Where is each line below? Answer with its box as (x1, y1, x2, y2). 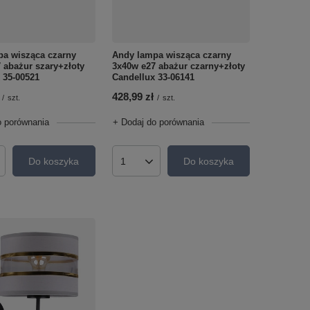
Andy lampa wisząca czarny (111, 50, 231, 61)
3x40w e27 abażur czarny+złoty (111, 61, 245, 72)
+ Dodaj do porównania (112, 117, 204, 128)
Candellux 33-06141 (111, 72, 194, 83)
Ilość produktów (121, 161, 190, 172)
